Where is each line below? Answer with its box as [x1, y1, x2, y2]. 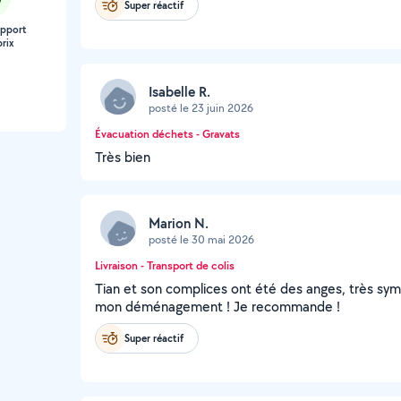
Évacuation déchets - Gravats [95, 126, 240, 141]
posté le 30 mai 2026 [149, 231, 254, 247]
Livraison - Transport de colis [95, 258, 235, 273]
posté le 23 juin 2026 [149, 99, 253, 115]
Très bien [95, 148, 150, 166]
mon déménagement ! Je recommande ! [95, 297, 340, 316]
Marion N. [149, 213, 209, 233]
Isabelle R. [149, 81, 210, 101]
